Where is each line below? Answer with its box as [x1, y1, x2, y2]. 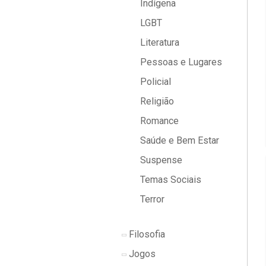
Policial [138, 76, 171, 87]
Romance [138, 115, 179, 126]
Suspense [138, 154, 182, 166]
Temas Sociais [138, 174, 201, 185]
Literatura [138, 37, 179, 48]
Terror [138, 194, 164, 205]
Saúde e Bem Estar [138, 135, 219, 146]
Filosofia [126, 229, 165, 240]
